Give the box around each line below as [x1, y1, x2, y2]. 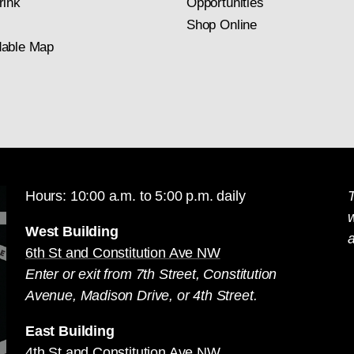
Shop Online [186, 17, 258, 32]
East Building [25, 322, 115, 339]
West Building [25, 223, 119, 239]
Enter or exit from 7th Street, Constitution [25, 265, 277, 282]
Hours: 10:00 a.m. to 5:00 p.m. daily [25, 187, 246, 204]
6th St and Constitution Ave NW [25, 244, 220, 261]
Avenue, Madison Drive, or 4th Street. [25, 287, 258, 303]
